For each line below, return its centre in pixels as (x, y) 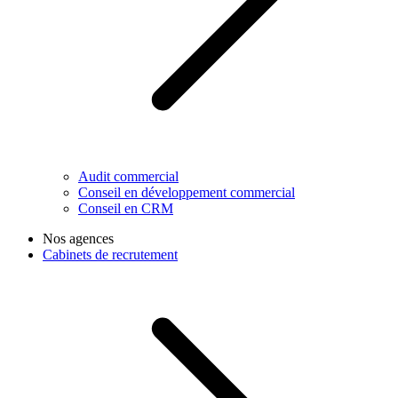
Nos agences (78, 239)
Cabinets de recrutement (110, 255)
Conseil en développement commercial (187, 193)
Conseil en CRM (126, 209)
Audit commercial (128, 177)
